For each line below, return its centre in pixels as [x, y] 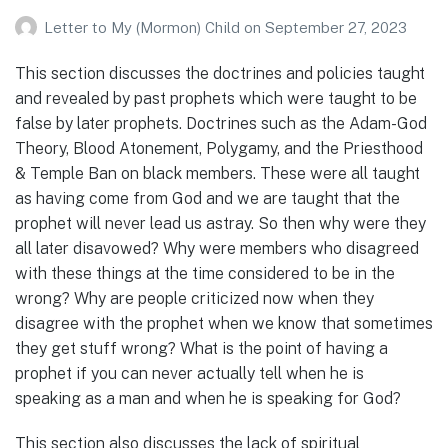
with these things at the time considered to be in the [205, 274]
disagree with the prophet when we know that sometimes [224, 324]
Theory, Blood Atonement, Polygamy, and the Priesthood [219, 149]
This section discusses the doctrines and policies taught [220, 74]
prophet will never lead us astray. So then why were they [220, 224]
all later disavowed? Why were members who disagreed [217, 249]
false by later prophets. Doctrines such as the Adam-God [221, 124]
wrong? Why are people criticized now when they [194, 299]
